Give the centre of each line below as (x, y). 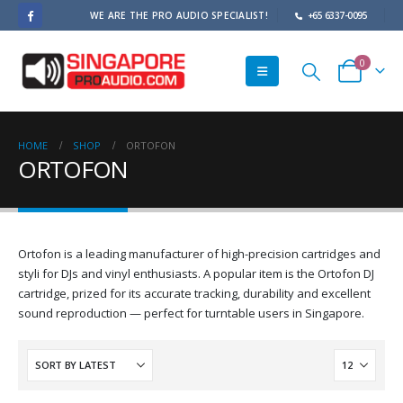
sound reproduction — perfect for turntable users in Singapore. (191, 313)
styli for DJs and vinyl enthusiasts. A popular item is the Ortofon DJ (196, 273)
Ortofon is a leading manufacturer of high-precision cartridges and (199, 254)
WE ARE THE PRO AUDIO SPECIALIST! (179, 15)
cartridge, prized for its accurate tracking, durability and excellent (194, 293)
